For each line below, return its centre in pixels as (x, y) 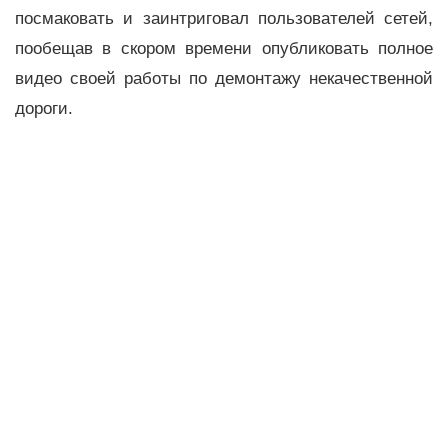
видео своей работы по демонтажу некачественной (224, 78)
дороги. (44, 108)
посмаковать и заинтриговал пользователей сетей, (224, 18)
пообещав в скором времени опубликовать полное (224, 48)
